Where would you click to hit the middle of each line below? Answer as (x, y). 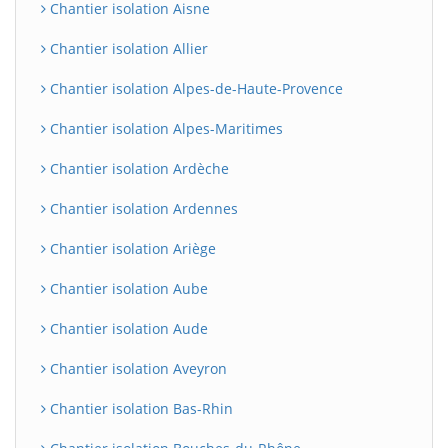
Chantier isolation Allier (127, 48)
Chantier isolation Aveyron (136, 368)
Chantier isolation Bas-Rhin (139, 408)
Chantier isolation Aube (127, 288)
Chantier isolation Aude (127, 328)
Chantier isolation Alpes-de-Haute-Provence (194, 88)
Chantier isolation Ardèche (137, 168)
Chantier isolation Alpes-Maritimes (164, 128)
